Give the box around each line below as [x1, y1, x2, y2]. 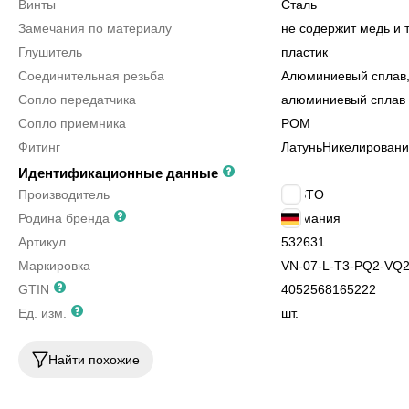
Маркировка [18, 258, 90, 273]
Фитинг [18, 140, 60, 154]
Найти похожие [48, 352, 140, 367]
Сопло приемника [18, 116, 126, 131]
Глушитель [18, 45, 82, 59]
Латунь [281, 140, 322, 154]
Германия [281, 211, 341, 225]
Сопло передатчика [18, 92, 136, 107]
